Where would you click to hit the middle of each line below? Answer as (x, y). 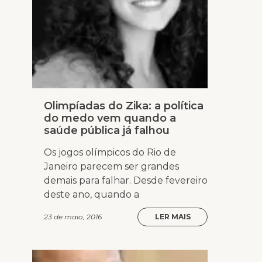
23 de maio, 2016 (73, 217)
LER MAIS (173, 217)
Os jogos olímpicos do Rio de (110, 153)
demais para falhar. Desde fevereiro (126, 181)
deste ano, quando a (92, 195)
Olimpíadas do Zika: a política (124, 106)
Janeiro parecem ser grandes (111, 167)
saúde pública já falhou (107, 131)
